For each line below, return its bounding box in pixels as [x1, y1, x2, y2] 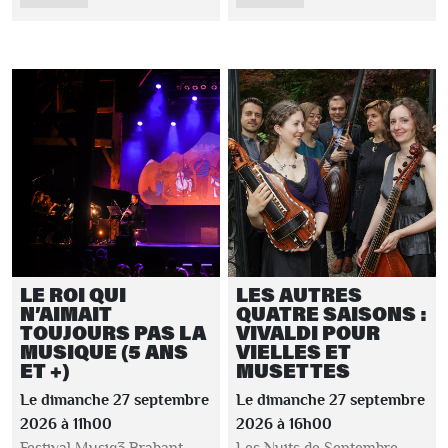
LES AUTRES [236, 282, 362, 307]
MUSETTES [236, 358, 350, 383]
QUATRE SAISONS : [236, 301, 427, 326]
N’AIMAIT [20, 301, 112, 326]
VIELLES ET [236, 339, 351, 364]
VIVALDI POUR [236, 320, 380, 345]
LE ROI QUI [20, 282, 126, 307]
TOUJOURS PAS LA [20, 320, 206, 345]
